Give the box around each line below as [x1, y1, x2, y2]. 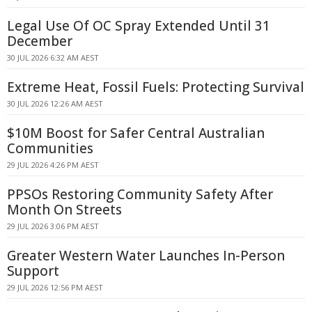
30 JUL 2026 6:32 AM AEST [7, 52, 99, 63]
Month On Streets [7, 201, 122, 219]
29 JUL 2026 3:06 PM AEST [7, 221, 99, 231]
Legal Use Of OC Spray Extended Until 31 [7, 17, 270, 35]
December [7, 32, 72, 50]
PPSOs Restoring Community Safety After [7, 185, 273, 203]
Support [7, 262, 59, 280]
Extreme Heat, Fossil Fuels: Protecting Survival [7, 78, 304, 96]
